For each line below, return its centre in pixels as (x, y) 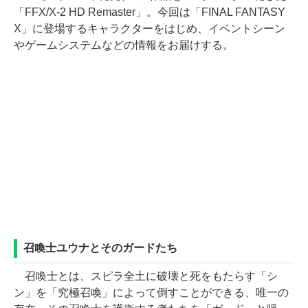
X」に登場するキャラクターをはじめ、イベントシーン (150, 29)
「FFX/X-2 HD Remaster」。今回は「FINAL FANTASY (150, 12)
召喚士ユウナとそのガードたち (100, 248)
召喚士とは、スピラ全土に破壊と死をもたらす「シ (146, 276)
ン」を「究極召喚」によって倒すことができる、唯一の (151, 293)
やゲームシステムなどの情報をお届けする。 (124, 45)
